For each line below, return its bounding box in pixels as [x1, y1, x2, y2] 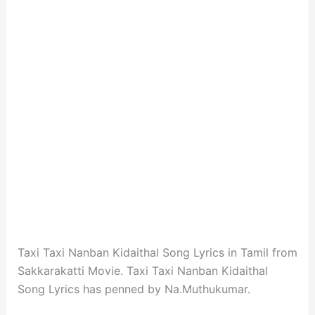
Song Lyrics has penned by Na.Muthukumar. [17, 282, 250, 296]
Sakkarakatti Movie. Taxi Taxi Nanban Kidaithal [17, 264, 268, 278]
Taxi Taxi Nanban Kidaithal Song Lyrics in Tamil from [17, 245, 297, 259]
